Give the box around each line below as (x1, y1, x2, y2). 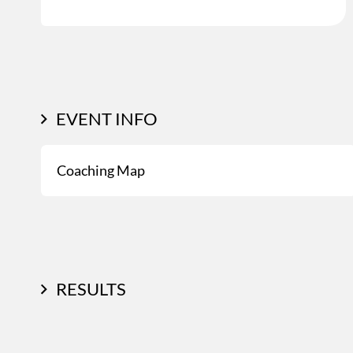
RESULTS (56, 278, 126, 300)
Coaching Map (57, 162, 145, 180)
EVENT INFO (56, 108, 158, 130)
